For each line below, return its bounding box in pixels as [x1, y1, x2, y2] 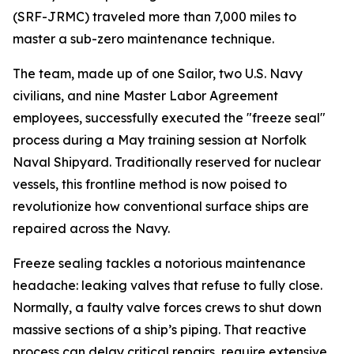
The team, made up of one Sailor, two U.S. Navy [13, 66, 303, 81]
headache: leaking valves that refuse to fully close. [13, 277, 322, 293]
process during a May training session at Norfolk [13, 132, 307, 148]
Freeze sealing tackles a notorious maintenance [13, 255, 306, 271]
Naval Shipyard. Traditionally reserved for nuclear [13, 154, 321, 170]
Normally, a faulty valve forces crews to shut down [13, 299, 322, 315]
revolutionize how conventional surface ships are [13, 198, 309, 214]
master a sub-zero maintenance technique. [13, 31, 274, 47]
